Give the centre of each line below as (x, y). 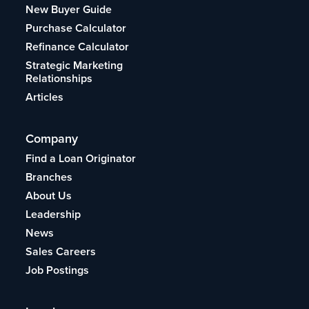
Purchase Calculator (76, 28)
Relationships (59, 78)
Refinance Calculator (78, 46)
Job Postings (58, 270)
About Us (49, 195)
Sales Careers (61, 251)
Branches (49, 177)
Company (52, 138)
